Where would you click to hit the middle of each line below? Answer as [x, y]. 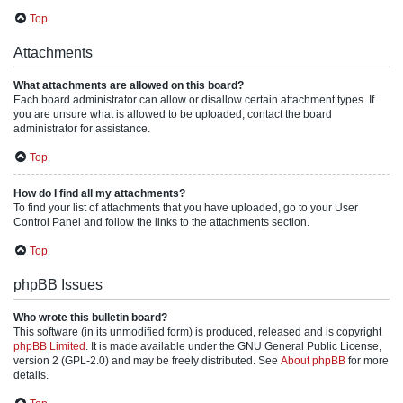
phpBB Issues [58, 285]
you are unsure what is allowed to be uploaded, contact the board [173, 114]
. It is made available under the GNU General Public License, [233, 346]
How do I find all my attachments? [99, 193]
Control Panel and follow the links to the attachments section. [161, 222]
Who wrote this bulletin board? [90, 318]
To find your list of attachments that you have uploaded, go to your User [186, 208]
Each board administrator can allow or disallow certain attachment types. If [194, 100]
